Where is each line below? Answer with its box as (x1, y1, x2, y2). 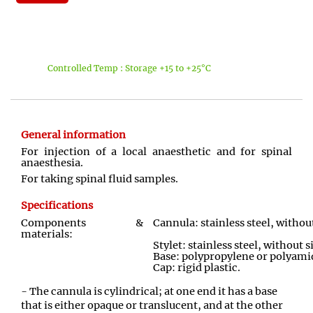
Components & (21, 216, 143, 229)
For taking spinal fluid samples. (21, 173, 178, 186)
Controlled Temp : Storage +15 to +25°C (48, 62, 211, 73)
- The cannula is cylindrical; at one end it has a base (21, 284, 277, 298)
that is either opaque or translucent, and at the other (21, 298, 283, 312)
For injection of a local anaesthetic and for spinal (21, 145, 292, 159)
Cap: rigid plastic (153, 261, 238, 274)
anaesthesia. (21, 156, 83, 170)
